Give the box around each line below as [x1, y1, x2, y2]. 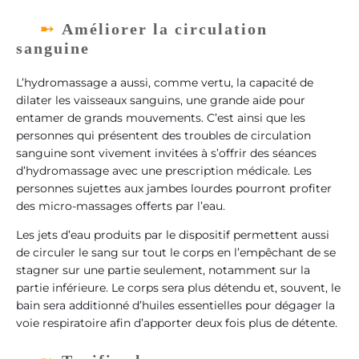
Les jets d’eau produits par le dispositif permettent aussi [16, 228, 329, 243]
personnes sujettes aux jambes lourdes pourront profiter [16, 180, 332, 196]
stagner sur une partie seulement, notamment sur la [16, 263, 310, 278]
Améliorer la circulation [62, 19, 268, 38]
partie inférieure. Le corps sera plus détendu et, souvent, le [16, 280, 341, 296]
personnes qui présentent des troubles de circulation [16, 127, 311, 143]
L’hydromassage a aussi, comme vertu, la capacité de [16, 75, 313, 90]
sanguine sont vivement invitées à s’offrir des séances [16, 145, 317, 160]
